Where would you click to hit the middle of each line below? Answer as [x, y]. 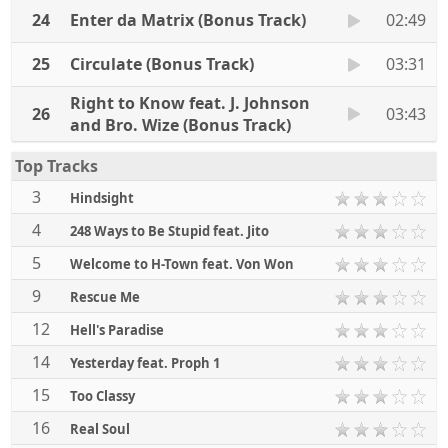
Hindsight [102, 198]
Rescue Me [105, 297]
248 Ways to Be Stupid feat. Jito [169, 231]
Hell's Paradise [117, 330]
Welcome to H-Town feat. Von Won [182, 264]
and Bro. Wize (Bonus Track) [180, 125]
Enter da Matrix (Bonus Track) [188, 20]
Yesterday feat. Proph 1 [145, 363]
